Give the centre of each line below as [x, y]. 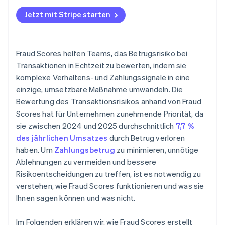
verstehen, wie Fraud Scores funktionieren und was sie [110, 186]
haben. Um [35, 150]
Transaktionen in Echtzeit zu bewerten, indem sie [101, 66]
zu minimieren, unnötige [157, 150]
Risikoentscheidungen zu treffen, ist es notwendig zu [109, 174]
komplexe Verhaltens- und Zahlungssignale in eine [103, 78]
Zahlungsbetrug [85, 150]
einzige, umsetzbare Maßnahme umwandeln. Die [100, 90]
